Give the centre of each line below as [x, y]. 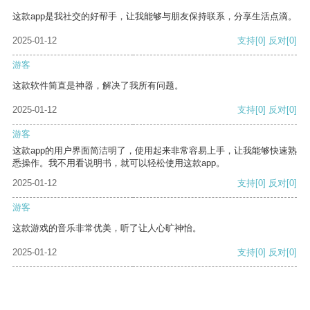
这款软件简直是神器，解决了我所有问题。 [98, 86]
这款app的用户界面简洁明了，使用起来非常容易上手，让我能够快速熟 [155, 151]
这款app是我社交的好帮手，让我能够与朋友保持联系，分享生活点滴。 [155, 17]
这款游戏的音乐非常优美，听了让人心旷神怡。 [107, 228]
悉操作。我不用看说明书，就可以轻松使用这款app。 [119, 163]
